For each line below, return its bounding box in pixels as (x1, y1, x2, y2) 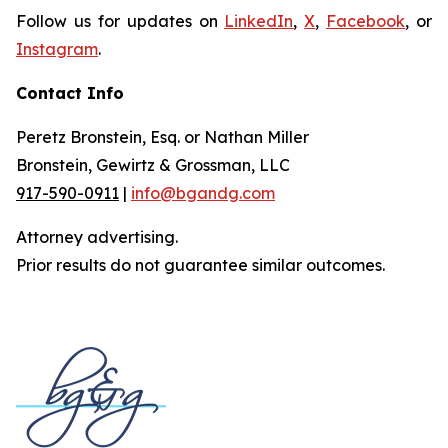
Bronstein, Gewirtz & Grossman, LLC (16, 155, 290, 175)
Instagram (16, 39, 98, 59)
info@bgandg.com (131, 183, 275, 203)
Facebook (326, 11, 406, 31)
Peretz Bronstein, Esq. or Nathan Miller (16, 127, 309, 147)
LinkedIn (224, 11, 294, 31)
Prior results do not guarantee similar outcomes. (16, 255, 385, 275)
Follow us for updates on (16, 11, 225, 31)
